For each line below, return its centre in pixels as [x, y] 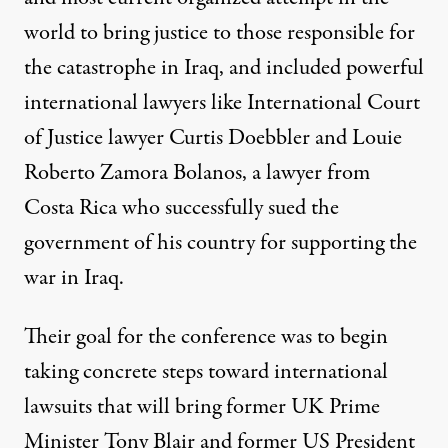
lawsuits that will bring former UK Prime [202, 407]
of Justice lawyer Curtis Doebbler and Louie [213, 138]
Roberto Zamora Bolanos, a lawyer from [197, 173]
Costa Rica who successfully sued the [181, 208]
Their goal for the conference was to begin [206, 337]
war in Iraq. [74, 278]
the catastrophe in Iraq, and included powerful [224, 68]
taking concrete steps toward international [206, 372]
